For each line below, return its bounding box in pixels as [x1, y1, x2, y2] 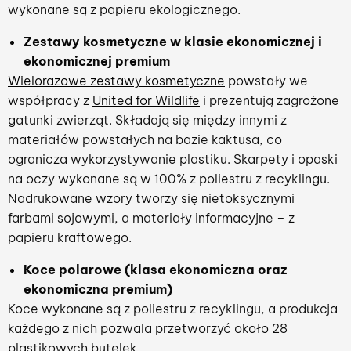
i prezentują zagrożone [200, 92, 339, 108]
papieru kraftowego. [8, 229, 132, 245]
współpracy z [8, 92, 92, 108]
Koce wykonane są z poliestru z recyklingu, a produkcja [8, 300, 338, 317]
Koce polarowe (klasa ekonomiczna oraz [24, 261, 287, 277]
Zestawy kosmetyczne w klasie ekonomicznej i [24, 33, 322, 49]
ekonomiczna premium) [24, 280, 172, 297]
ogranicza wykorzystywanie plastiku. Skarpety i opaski [8, 150, 338, 167]
